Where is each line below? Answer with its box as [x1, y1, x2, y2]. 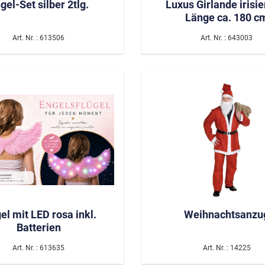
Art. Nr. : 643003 [201, 33, 253, 42]
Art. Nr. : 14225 [202, 243, 251, 252]
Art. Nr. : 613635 [12, 243, 64, 252]
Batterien [16, 221, 61, 234]
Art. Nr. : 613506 [12, 33, 64, 42]
